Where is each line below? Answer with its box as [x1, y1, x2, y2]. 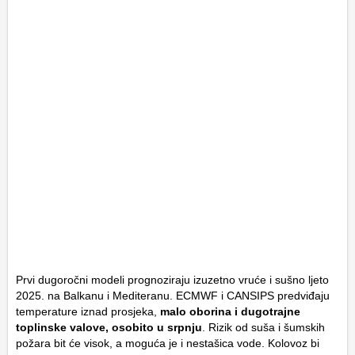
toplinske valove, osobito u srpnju [16, 320, 202, 334]
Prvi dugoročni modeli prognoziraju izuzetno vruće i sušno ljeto [16, 273, 329, 286]
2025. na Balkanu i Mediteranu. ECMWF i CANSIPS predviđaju [16, 288, 330, 302]
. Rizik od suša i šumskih [202, 320, 325, 334]
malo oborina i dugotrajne [160, 304, 300, 318]
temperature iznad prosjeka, [16, 304, 160, 318]
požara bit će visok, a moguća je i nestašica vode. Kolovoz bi [16, 336, 319, 349]
